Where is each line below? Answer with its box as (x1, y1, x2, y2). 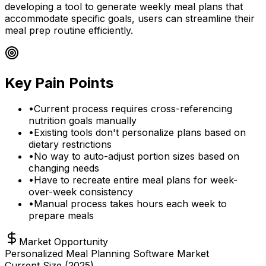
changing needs (28, 162, 99, 175)
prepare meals (28, 210, 94, 222)
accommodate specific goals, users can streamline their (5, 12, 255, 24)
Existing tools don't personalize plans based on (34, 126, 246, 139)
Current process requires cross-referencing (34, 103, 232, 115)
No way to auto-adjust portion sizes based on (34, 150, 239, 163)
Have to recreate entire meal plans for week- (34, 174, 237, 186)
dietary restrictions (28, 138, 112, 151)
